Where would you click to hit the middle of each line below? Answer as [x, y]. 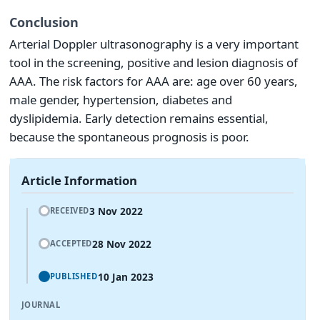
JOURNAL [41, 305]
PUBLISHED [74, 276]
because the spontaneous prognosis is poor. [129, 137]
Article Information [79, 181]
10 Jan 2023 [125, 277]
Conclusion [44, 22]
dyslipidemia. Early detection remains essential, [139, 119]
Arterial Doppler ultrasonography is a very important [154, 44]
